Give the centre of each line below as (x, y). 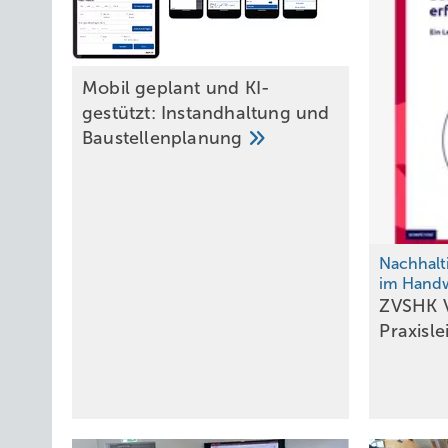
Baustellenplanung (165, 138)
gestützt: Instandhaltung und (206, 113)
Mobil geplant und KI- (176, 88)
